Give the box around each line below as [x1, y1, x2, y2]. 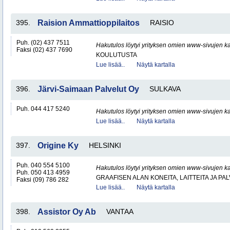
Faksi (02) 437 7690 [16, 46, 72, 53]
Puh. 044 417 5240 [16, 105, 70, 112]
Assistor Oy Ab [37, 207, 96, 216]
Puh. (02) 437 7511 [16, 39, 70, 46]
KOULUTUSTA [96, 51, 137, 59]
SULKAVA [149, 85, 181, 93]
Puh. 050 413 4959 [16, 169, 70, 176]
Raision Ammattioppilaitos [37, 18, 140, 27]
